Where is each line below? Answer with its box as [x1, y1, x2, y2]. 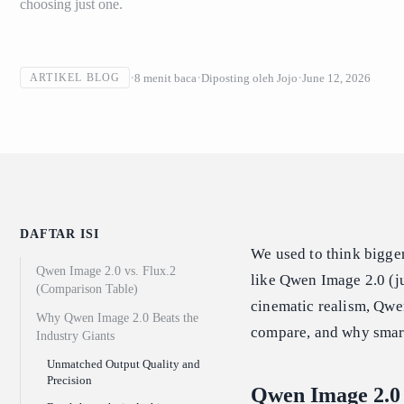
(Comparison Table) [36, 282, 138, 296]
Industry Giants [36, 329, 115, 343]
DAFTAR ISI [20, 227, 99, 241]
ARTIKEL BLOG [30, 71, 121, 84]
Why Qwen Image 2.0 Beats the [36, 311, 198, 325]
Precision [47, 373, 92, 387]
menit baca [143, 70, 197, 85]
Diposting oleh [201, 70, 275, 85]
